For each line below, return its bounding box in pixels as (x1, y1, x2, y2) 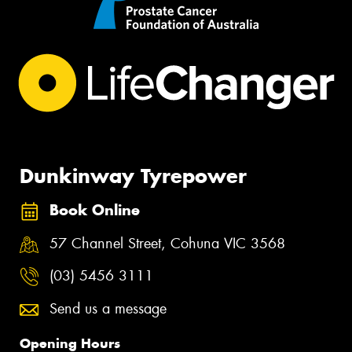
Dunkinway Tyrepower (20, 163, 247, 189)
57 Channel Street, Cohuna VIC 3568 (49, 233, 285, 253)
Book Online (49, 201, 140, 220)
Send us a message (49, 299, 167, 318)
